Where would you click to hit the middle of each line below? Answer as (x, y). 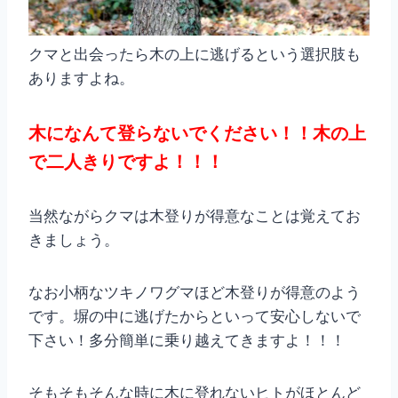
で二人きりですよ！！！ (126, 162)
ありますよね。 (81, 79)
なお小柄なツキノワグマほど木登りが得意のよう (195, 293)
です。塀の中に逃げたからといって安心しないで (195, 317)
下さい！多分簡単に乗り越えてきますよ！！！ (187, 341)
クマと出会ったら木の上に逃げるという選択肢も (195, 55)
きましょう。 (74, 240)
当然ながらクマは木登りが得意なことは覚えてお (195, 216)
